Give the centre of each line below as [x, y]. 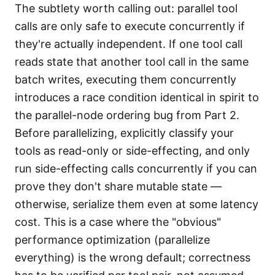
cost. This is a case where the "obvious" [118, 222]
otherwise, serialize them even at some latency [137, 204]
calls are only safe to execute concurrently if [130, 26]
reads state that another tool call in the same [132, 62]
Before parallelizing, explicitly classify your [124, 133]
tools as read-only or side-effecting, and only [132, 151]
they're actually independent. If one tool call [129, 44]
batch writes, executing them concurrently [126, 79]
